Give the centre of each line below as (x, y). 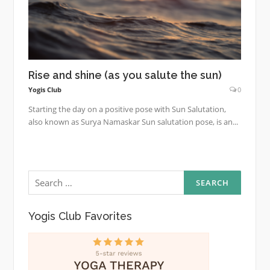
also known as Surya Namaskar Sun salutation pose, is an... (133, 121)
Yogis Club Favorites (80, 216)
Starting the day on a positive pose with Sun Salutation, (127, 109)
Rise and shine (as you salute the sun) (125, 75)
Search (41, 174)
